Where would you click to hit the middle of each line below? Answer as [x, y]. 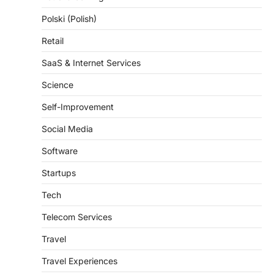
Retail [53, 40]
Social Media [67, 128]
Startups [59, 172]
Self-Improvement [78, 106]
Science [57, 84]
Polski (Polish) [69, 18]
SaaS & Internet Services [91, 62]
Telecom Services [77, 217]
